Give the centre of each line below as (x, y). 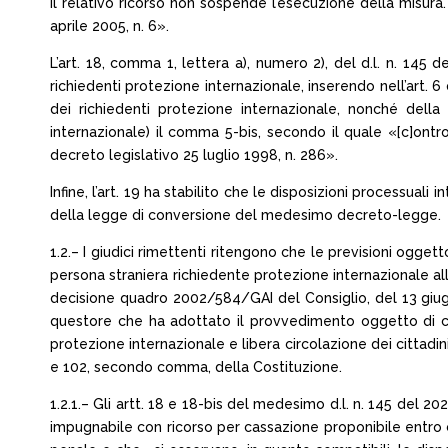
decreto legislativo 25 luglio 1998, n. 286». (194, 155)
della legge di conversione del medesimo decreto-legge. (245, 215)
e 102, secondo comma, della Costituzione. (196, 367)
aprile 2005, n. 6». (109, 26)
